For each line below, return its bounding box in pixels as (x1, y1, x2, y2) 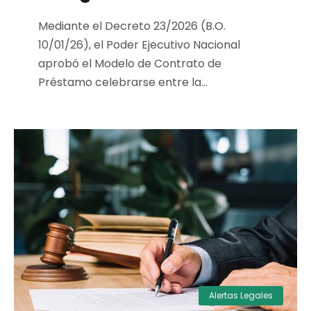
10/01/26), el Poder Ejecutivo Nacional (38, 37, 240, 53)
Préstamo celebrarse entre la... (38, 74, 208, 91)
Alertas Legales (209, 289, 273, 302)
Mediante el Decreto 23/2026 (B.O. (38, 18, 226, 35)
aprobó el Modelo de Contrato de (38, 56, 221, 72)
